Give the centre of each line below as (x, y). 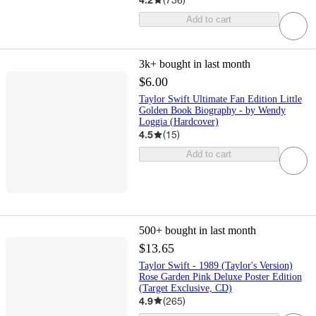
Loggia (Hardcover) (178, 122)
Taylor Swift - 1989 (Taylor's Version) (215, 265)
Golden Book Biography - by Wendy (212, 111)
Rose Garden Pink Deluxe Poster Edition (220, 276)
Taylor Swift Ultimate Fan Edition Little (220, 99)
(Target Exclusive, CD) (185, 288)
